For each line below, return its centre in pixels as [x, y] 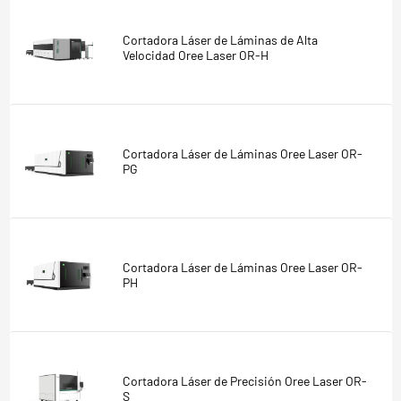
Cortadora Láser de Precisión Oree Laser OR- [244, 380]
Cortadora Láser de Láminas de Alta [220, 39]
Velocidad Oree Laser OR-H [195, 55]
